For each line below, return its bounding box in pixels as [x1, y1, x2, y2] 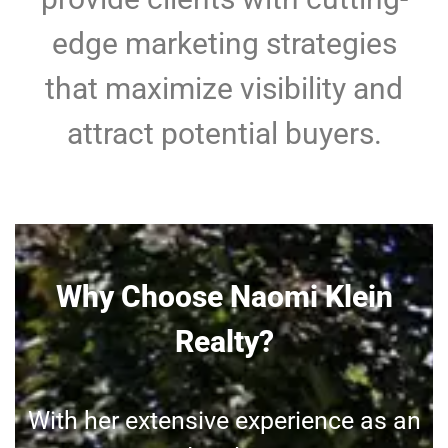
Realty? [174, 324, 274, 359]
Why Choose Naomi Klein [55, 279, 393, 314]
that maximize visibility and [45, 71, 403, 106]
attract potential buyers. [66, 116, 382, 151]
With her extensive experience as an [27, 406, 421, 435]
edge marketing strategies [51, 26, 397, 61]
